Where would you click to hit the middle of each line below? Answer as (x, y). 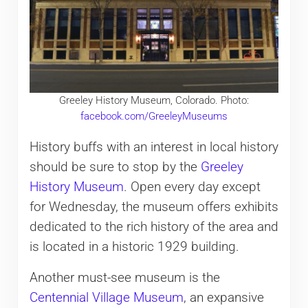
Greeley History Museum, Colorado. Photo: (154, 101)
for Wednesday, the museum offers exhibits (154, 207)
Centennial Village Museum (106, 297)
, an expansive (223, 297)
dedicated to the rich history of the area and (154, 227)
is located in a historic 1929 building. (134, 246)
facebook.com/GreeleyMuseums (154, 117)
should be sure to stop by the (115, 167)
